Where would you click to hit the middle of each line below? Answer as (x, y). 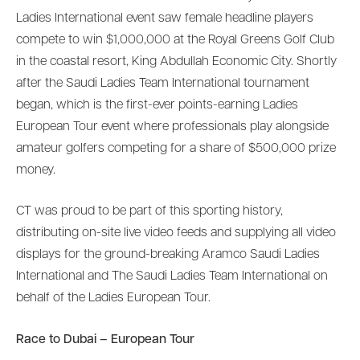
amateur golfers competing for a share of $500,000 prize (176, 148)
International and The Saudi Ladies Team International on (172, 277)
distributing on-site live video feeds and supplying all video (176, 233)
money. (36, 170)
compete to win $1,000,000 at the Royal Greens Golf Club (175, 40)
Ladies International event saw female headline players (165, 18)
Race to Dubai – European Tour (105, 340)
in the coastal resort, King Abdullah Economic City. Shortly (176, 61)
